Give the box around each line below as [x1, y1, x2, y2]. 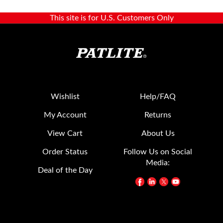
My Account [43, 100, 87, 108]
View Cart [47, 118, 83, 126]
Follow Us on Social [123, 136, 193, 144]
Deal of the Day [37, 155, 93, 163]
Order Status [42, 136, 88, 144]
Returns [144, 100, 172, 108]
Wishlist [50, 81, 80, 89]
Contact [97, 212, 126, 220]
